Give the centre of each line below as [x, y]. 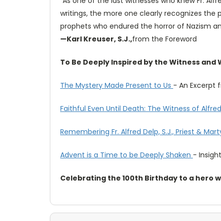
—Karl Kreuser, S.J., [96, 39]
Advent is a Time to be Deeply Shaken [127, 155]
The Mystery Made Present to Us [117, 85]
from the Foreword [165, 39]
